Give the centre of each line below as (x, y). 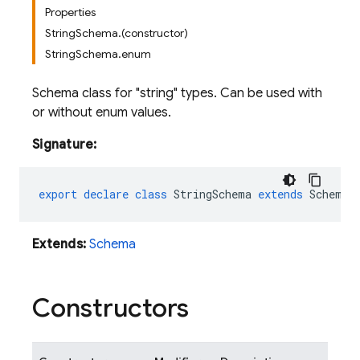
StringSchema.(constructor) (117, 33)
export (58, 194)
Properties (70, 12)
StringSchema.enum (98, 54)
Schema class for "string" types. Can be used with (177, 93)
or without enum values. (102, 112)
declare (106, 194)
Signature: (65, 145)
